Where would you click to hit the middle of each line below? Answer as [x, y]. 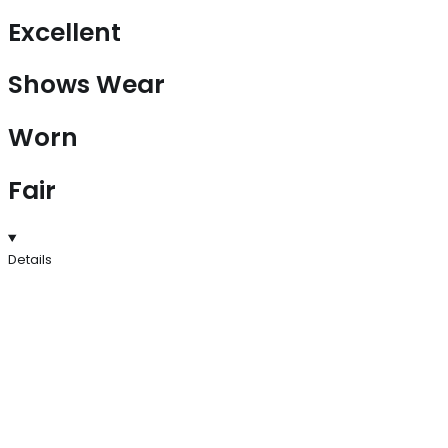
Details [30, 259]
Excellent [64, 32]
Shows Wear [86, 85]
